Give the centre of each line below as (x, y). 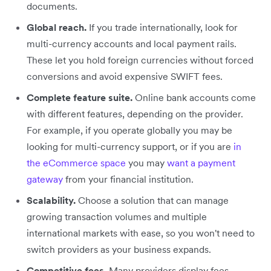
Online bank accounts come (194, 97)
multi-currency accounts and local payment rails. (132, 43)
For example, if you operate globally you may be (129, 130)
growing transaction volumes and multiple (117, 216)
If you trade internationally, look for (162, 27)
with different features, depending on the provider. (135, 113)
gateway (45, 179)
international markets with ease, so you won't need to (141, 233)
